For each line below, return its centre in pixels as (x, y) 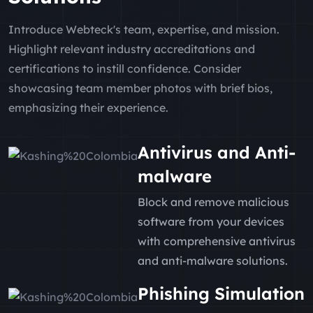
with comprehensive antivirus (217, 241)
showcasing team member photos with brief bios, (140, 88)
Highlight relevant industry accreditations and (132, 49)
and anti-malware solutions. (213, 260)
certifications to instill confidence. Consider (125, 69)
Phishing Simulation (221, 293)
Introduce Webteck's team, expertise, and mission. (144, 30)
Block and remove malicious (213, 202)
